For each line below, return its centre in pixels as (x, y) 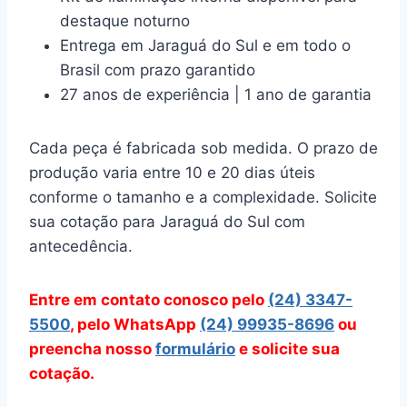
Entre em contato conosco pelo (149, 300)
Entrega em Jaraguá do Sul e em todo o (205, 45)
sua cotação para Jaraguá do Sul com (167, 222)
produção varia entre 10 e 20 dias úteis (172, 173)
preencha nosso (92, 349)
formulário (195, 349)
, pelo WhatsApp (135, 324)
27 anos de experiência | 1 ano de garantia (216, 94)
